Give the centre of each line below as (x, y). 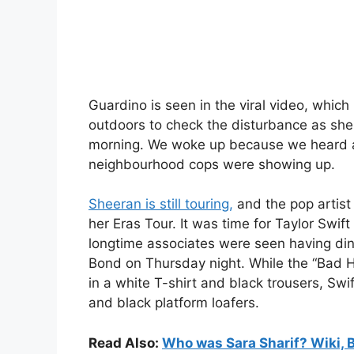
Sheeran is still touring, (161, 204)
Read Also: (125, 343)
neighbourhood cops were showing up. (212, 164)
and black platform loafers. (174, 303)
